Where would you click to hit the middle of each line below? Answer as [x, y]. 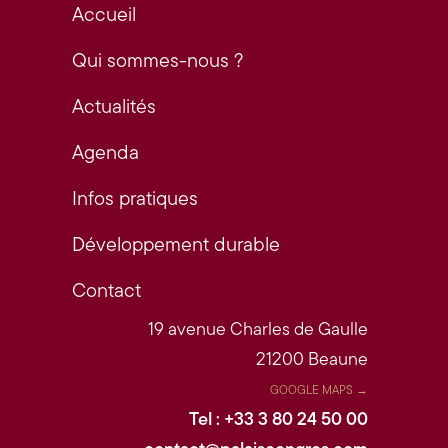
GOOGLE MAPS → [319, 389]
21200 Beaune [312, 358]
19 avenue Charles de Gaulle [258, 328]
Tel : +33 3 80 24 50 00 [278, 418]
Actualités [114, 106]
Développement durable [176, 244]
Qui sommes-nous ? [157, 60]
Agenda [105, 152]
